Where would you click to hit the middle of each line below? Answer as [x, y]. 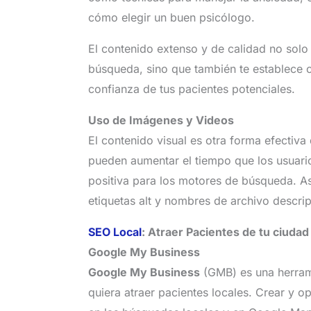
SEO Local [115, 232]
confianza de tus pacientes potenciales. [191, 89]
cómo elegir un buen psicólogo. [171, 17]
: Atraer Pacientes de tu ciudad [225, 232]
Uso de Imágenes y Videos [161, 120]
